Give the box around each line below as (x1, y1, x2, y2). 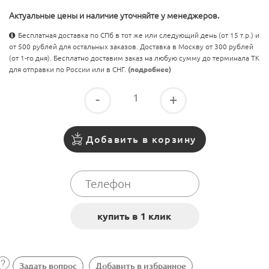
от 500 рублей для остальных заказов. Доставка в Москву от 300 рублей (9, 43, 253, 51)
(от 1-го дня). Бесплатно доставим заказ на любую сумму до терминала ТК (9, 54, 259, 62)
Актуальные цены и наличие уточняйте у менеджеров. (9, 11, 219, 21)
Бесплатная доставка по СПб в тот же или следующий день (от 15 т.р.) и (18, 31, 259, 40)
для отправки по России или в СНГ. (9, 65, 128, 74)
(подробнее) (128, 65, 171, 74)
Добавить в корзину (86, 133, 196, 145)
